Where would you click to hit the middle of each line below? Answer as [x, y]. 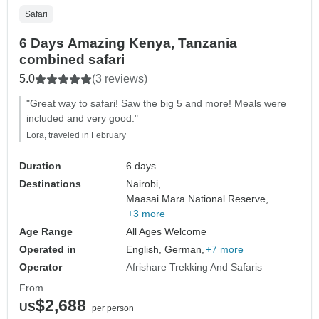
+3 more [147, 214]
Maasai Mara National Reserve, [198, 199]
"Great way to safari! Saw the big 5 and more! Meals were [156, 104]
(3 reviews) [120, 79]
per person [113, 309]
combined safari [72, 60]
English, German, [166, 250]
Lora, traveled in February [76, 136]
